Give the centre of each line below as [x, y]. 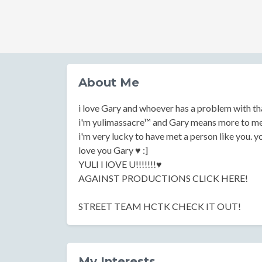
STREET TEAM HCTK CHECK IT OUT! [160, 206]
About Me [109, 82]
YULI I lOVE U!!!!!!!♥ [120, 164]
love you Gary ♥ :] [113, 150]
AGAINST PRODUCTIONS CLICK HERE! [163, 178]
